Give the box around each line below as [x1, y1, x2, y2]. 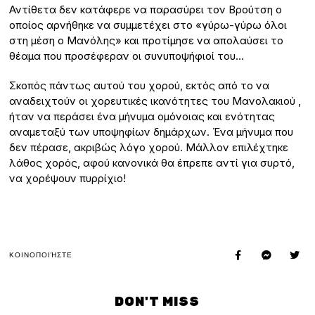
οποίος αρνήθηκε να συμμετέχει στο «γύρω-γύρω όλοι [9, 18, 288, 32]
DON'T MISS [115, 293, 200, 309]
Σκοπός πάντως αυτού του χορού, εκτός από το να [9, 78, 270, 92]
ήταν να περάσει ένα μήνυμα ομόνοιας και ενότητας [9, 109, 276, 123]
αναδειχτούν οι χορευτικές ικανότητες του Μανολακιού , [9, 94, 302, 108]
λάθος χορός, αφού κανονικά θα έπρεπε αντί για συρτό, [9, 155, 295, 169]
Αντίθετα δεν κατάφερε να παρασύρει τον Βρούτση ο [9, 2, 283, 16]
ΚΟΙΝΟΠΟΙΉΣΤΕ [9, 251, 73, 259]
